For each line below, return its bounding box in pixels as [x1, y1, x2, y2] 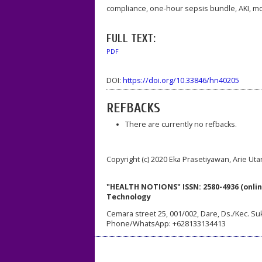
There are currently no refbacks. [125, 119, 237, 129]
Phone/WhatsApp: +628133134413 [106, 219, 226, 229]
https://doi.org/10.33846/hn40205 [123, 75, 239, 86]
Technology [106, 191, 158, 202]
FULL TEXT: [106, 32, 156, 45]
